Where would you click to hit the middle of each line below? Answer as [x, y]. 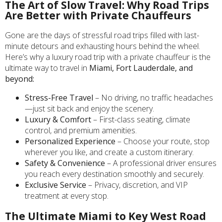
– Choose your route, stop [163, 141]
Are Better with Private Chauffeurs [98, 16]
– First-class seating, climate [141, 119]
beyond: [20, 79]
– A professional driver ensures [161, 163]
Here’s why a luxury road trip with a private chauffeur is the [108, 57]
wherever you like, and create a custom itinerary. [109, 152]
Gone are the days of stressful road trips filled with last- [102, 35]
